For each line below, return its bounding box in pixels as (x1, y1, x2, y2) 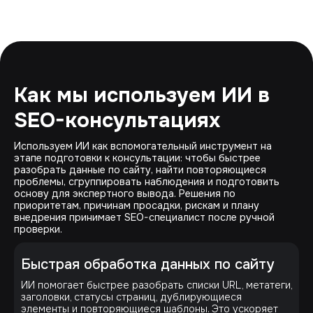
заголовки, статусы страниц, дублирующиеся (21, 290, 242, 303)
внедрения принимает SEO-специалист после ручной (14, 210, 275, 224)
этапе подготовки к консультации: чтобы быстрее (14, 151, 261, 164)
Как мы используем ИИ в (14, 82, 270, 108)
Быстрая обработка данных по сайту (21, 254, 274, 273)
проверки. (14, 222, 62, 235)
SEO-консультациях (14, 107, 220, 133)
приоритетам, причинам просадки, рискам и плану (14, 198, 259, 212)
